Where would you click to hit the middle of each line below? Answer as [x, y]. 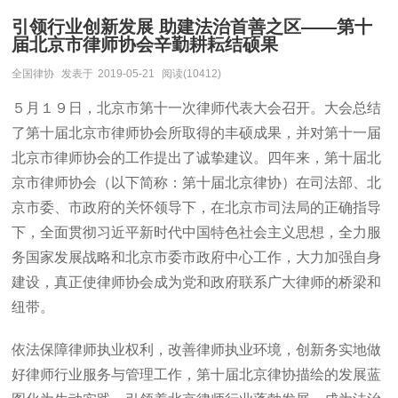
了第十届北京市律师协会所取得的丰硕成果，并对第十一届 [197, 133]
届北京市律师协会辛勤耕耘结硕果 [145, 44]
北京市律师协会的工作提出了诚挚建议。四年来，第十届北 [197, 158]
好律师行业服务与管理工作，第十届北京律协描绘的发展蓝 [197, 374]
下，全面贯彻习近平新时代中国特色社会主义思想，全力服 [197, 232]
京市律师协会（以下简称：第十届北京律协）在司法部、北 [197, 183]
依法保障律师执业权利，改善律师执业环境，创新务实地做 [197, 350]
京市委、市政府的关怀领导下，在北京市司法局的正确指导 [197, 207]
